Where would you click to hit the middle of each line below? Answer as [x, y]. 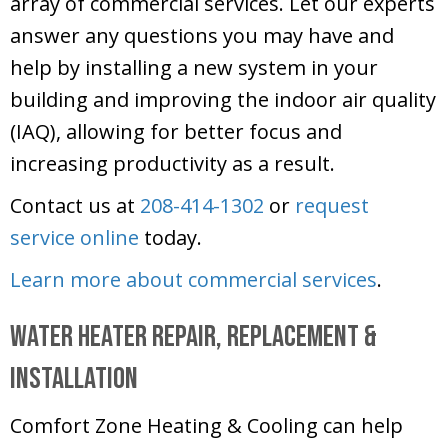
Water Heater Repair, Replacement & [193, 337]
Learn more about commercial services [193, 280]
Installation [74, 379]
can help [360, 426]
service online [74, 238]
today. [170, 238]
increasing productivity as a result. [172, 164]
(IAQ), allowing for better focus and [176, 132]
